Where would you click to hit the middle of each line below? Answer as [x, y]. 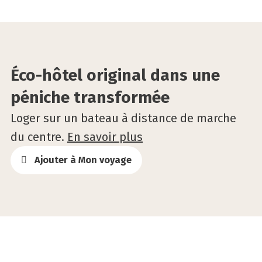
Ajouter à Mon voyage [83, 160]
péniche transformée [90, 97]
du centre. [39, 137]
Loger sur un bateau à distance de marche [123, 118]
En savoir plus [105, 137]
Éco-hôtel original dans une [115, 75]
